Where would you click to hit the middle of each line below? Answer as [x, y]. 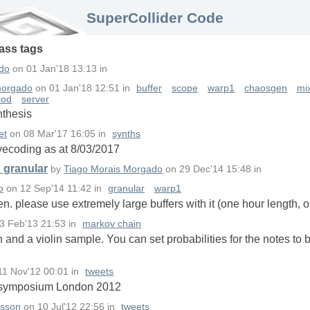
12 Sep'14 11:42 [56, 189]
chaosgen [266, 89]
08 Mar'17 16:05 [60, 134]
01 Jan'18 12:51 [84, 89]
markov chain [112, 224]
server [35, 100]
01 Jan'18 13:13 [62, 69]
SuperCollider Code [155, 18]
